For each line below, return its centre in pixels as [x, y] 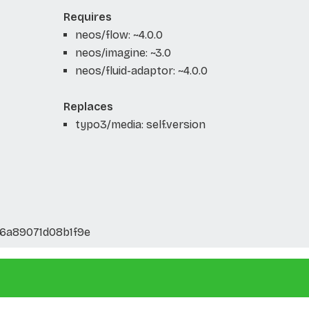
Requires [87, 17]
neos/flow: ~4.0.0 [119, 34]
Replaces [88, 106]
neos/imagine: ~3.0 [123, 52]
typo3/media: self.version [140, 124]
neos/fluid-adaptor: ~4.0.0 [141, 70]
